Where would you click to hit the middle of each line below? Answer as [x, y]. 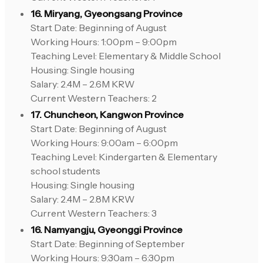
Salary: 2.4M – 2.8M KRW [82, 199]
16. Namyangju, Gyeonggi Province [107, 230]
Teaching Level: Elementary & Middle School [126, 56]
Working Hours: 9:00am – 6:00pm [104, 143]
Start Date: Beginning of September [108, 244]
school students [65, 171]
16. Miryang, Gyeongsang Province [107, 14]
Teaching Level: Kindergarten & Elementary [124, 157]
